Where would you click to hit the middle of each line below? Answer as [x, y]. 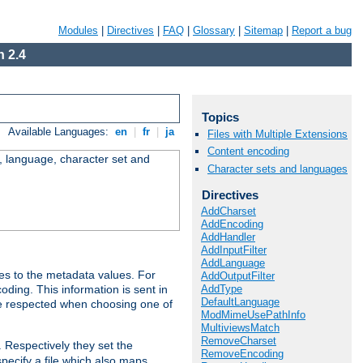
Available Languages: [60, 132]
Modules [78, 30]
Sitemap [263, 30]
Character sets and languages [278, 169]
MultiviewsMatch [240, 328]
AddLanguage [233, 263]
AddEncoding [232, 224]
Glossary [214, 30]
